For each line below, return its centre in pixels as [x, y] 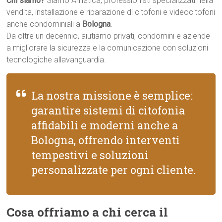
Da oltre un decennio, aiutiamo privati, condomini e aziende [109, 36]
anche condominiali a [45, 24]
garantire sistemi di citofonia [108, 110]
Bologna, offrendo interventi [106, 140]
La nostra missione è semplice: [112, 95]
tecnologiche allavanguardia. [56, 60]
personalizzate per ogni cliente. [114, 170]
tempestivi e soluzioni [90, 155]
